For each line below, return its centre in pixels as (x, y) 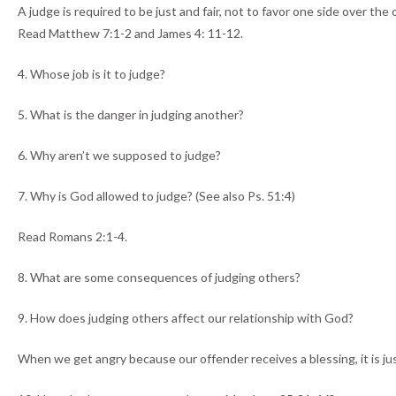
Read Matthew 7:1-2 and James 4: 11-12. (130, 34)
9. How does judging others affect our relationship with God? (186, 318)
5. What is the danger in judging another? (131, 115)
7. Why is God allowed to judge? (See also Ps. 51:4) (156, 196)
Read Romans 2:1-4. (72, 237)
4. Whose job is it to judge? (91, 74)
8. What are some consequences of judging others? (159, 278)
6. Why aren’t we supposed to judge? (119, 156)
